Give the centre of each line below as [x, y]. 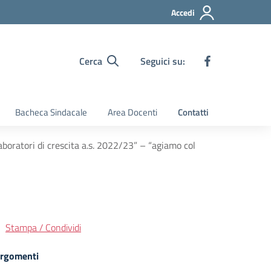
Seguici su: [163, 61]
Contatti [193, 112]
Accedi [183, 12]
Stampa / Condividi [43, 227]
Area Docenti [132, 112]
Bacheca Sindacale [51, 112]
